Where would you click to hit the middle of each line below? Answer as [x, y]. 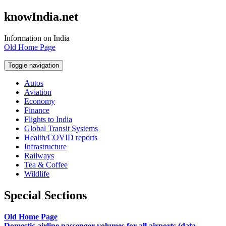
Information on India [37, 38]
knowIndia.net [41, 16]
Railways [39, 155]
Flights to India [48, 119]
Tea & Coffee [46, 164]
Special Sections [45, 195]
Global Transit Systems [61, 128]
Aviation [38, 92]
